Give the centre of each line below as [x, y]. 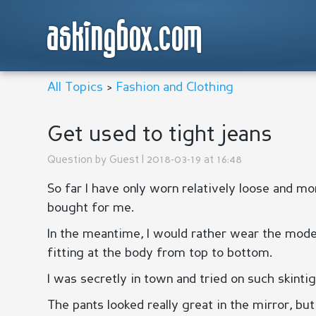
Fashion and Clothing [175, 87]
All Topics [75, 87]
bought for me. [91, 208]
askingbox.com [125, 38]
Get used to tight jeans [160, 135]
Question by [78, 160]
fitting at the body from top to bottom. [160, 253]
